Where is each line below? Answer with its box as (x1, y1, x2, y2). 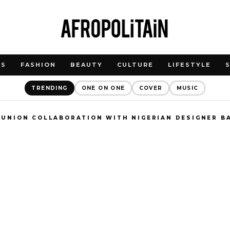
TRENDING (31, 84, 68, 91)
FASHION (21, 61, 56, 68)
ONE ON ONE (81, 84, 125, 91)
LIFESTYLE (167, 61, 211, 68)
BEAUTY (70, 61, 103, 68)
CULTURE (117, 61, 154, 68)
